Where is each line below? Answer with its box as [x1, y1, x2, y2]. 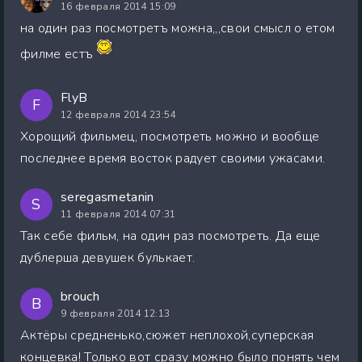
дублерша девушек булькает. [20, 248, 196, 267]
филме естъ [20, 44, 97, 63]
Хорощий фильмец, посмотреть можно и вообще [20, 127, 320, 145]
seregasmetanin [61, 187, 154, 206]
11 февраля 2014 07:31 [61, 207, 176, 221]
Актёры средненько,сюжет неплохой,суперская [20, 326, 314, 344]
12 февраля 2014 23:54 [61, 107, 176, 121]
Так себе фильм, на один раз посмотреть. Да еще [20, 226, 321, 245]
